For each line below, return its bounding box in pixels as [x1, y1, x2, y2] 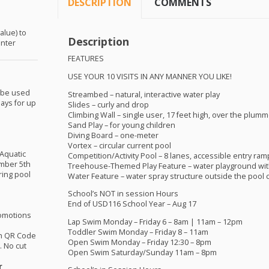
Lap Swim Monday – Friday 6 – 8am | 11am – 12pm [67, 216, 243, 227]
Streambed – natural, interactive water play [67, 89, 220, 100]
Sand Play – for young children [67, 119, 175, 130]
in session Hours [115, 189, 178, 199]
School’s [67, 189, 100, 199]
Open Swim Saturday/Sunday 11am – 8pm [67, 247, 217, 258]
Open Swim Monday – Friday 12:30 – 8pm [67, 237, 211, 247]
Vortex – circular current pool [67, 140, 171, 151]
